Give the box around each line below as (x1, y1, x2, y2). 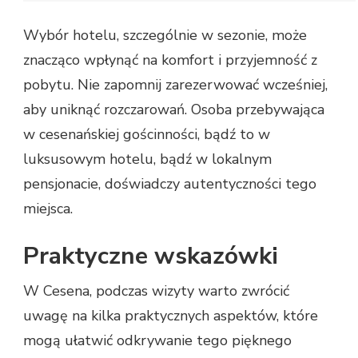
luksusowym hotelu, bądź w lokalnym (23, 149, 272, 169)
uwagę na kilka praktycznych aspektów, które (23, 305, 318, 325)
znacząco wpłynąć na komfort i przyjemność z (23, 50, 317, 70)
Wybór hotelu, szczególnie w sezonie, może (23, 25, 307, 45)
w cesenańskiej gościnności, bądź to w (23, 124, 270, 144)
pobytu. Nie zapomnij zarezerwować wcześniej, (23, 74, 328, 94)
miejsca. (23, 198, 73, 218)
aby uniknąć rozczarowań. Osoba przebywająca (23, 99, 324, 119)
